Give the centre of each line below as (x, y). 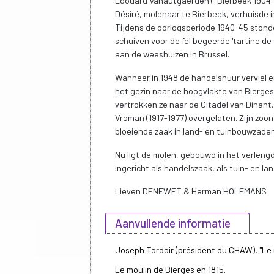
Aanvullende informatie (173, 223)
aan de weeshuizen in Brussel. (172, 54)
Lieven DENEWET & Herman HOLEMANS (191, 191)
